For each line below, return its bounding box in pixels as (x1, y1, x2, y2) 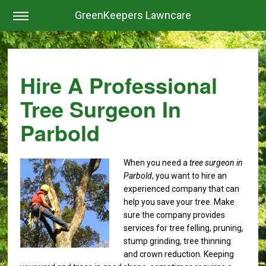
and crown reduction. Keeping (123, 249, 235, 259)
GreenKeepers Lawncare (75, 9, 191, 21)
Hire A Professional (20, 69, 218, 101)
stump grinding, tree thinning (123, 236, 232, 246)
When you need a (123, 158, 190, 168)
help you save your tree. (123, 197, 214, 207)
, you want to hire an (152, 171, 227, 181)
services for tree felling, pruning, (123, 223, 244, 233)
